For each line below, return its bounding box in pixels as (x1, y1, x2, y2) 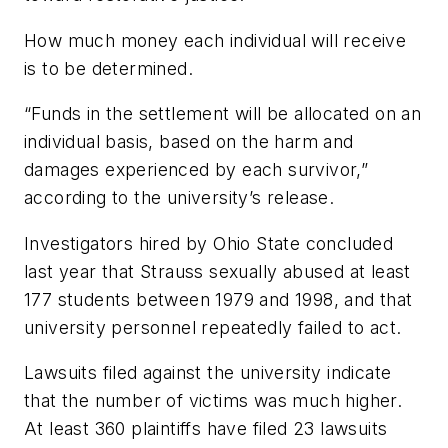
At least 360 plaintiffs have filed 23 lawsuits (24, 418, 388, 440)
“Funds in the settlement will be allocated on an (24, 103, 422, 125)
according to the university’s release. (24, 187, 335, 209)
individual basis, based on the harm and (24, 131, 354, 153)
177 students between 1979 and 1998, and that (24, 288, 413, 310)
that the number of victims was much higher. (24, 390, 403, 412)
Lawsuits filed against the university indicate (24, 362, 392, 384)
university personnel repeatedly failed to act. (24, 316, 402, 338)
